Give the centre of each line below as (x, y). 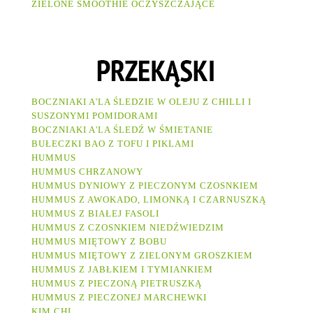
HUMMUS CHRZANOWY (87, 172)
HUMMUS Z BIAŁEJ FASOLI (95, 214)
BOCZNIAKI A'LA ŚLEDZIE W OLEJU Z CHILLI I (141, 102)
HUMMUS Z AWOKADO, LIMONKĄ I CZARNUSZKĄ (149, 200)
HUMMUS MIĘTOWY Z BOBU (99, 242)
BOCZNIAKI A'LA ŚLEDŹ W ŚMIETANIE (125, 130)
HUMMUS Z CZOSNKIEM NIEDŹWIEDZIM (128, 228)
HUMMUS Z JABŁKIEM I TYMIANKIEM (122, 270)
